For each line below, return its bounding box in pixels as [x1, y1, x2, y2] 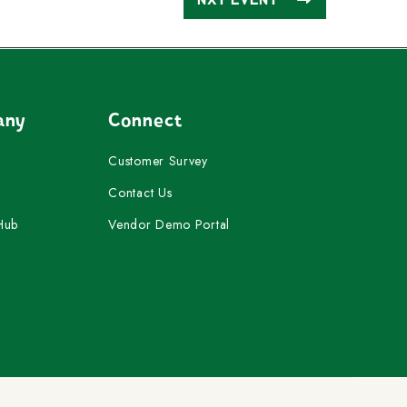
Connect [108, 107, 183, 133]
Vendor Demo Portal [108, 214, 230, 233]
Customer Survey [108, 151, 208, 170]
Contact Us [108, 183, 173, 202]
